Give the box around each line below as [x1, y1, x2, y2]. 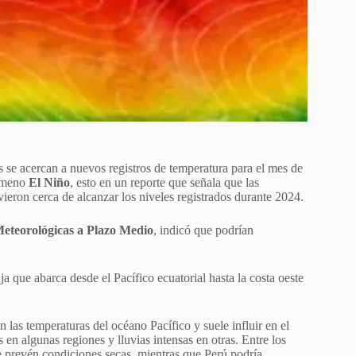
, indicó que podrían [153, 222, 253, 237]
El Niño [29, 175, 70, 189]
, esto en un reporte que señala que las [70, 175, 259, 189]
